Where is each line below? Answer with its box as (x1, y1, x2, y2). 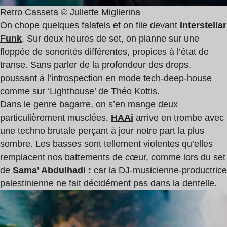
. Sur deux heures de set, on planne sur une (22, 33, 199, 44)
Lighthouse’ (50, 86, 96, 96)
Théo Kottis (111, 86, 157, 96)
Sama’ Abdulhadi (13, 165, 86, 175)
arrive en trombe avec (133, 112, 224, 123)
